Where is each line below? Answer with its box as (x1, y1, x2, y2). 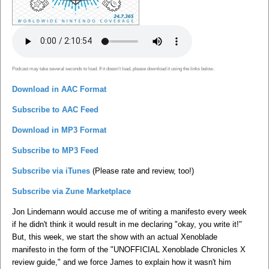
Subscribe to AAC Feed (12, 104, 98, 114)
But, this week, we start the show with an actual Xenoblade (12, 232, 217, 241)
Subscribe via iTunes (12, 166, 90, 175)
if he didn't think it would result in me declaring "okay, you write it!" (12, 219, 242, 229)
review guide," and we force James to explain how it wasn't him (12, 257, 231, 267)
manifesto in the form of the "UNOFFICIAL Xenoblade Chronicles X (12, 244, 246, 254)
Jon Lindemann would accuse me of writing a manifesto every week (12, 207, 247, 216)
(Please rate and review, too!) (90, 166, 194, 175)
